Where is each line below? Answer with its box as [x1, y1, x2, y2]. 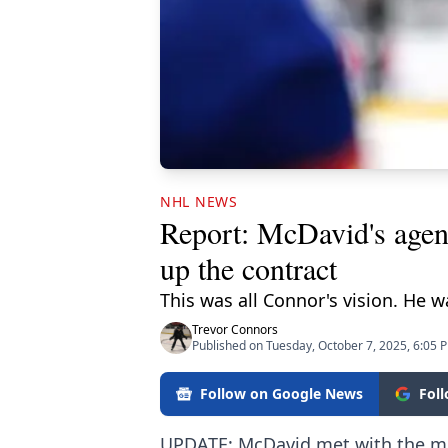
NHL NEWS [160, 191, 238, 211]
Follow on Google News [200, 383, 363, 403]
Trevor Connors [192, 320, 278, 338]
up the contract [160, 247, 337, 288]
